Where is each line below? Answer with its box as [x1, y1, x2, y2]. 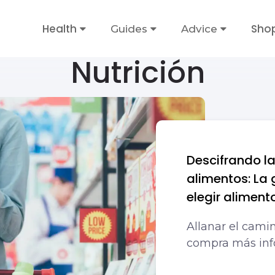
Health [42, 21, 77, 36]
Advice [181, 22, 217, 35]
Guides [110, 22, 147, 35]
